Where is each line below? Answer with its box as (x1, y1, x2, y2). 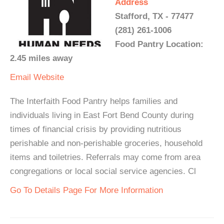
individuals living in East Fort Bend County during (10, 110, 193, 120)
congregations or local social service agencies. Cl (10, 166, 196, 176)
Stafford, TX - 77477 (115, 11, 193, 21)
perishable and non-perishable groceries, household (10, 138, 202, 148)
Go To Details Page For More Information (10, 185, 163, 195)
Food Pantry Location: (115, 39, 203, 49)
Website (33, 72, 64, 82)
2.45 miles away (10, 53, 72, 63)
